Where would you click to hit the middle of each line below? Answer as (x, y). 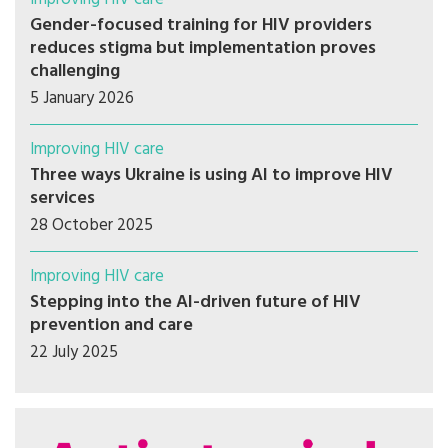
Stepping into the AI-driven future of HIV (195, 303)
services (62, 199)
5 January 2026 (82, 99)
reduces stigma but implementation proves (203, 49)
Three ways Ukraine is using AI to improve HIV (211, 176)
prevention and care (111, 326)
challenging (75, 72)
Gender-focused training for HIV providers (201, 26)
